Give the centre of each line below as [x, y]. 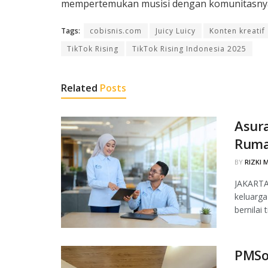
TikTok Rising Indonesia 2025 [189, 48]
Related [79, 88]
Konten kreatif [237, 31]
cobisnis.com [116, 31]
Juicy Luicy [176, 31]
